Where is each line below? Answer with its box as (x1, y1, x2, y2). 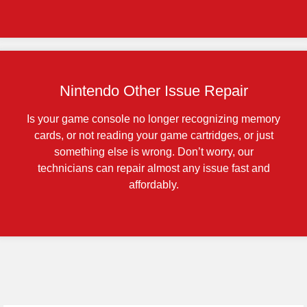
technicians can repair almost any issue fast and (37, 162, 270, 175)
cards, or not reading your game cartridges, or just (34, 130, 273, 142)
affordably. (128, 179, 179, 191)
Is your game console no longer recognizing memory (27, 113, 280, 125)
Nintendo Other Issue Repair (59, 82, 248, 100)
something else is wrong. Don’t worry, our (53, 146, 254, 158)
